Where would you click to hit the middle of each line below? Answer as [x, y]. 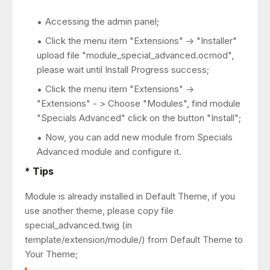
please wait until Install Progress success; [123, 69]
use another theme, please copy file [99, 210]
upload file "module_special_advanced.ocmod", [135, 55]
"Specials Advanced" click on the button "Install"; [139, 118]
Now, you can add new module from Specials [139, 137]
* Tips [39, 171]
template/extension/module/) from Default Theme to [134, 239]
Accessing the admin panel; [102, 21]
